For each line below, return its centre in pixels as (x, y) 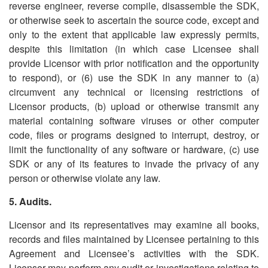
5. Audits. (30, 201)
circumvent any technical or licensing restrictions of (134, 92)
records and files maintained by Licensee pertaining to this (134, 239)
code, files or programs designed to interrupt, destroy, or (134, 135)
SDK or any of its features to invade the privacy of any (134, 164)
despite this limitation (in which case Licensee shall (134, 49)
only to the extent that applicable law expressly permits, (134, 34)
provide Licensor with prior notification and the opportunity (134, 63)
